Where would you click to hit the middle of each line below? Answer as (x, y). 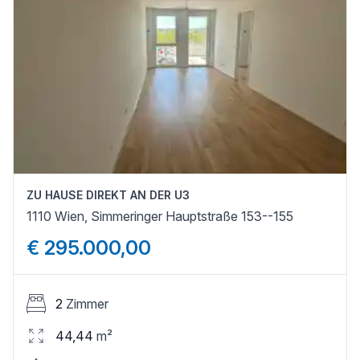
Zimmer (87, 303)
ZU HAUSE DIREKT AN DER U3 (108, 194)
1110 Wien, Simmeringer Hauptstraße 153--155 (160, 216)
